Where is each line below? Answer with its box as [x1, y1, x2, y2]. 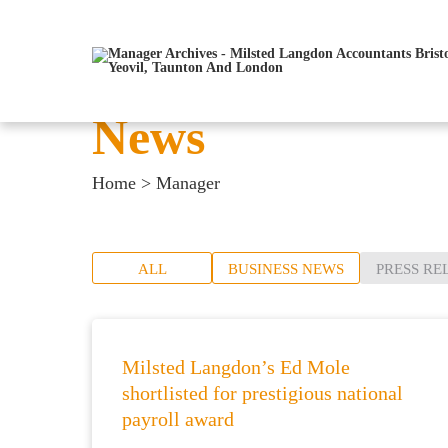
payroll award [122, 408, 234, 430]
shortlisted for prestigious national [122, 382, 403, 404]
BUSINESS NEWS [228, 261, 344, 277]
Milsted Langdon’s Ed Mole [122, 356, 350, 378]
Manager [156, 173, 220, 193]
